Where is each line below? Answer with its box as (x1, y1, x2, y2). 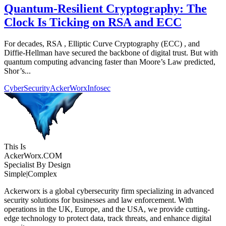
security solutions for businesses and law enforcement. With (4, 195, 193, 204)
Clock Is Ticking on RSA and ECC (4, 16, 182, 29)
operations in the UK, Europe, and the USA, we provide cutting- (4, 204, 210, 213)
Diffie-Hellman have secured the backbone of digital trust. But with (4, 48, 218, 57)
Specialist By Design (4, 160, 71, 169)
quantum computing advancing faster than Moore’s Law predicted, (4, 57, 215, 66)
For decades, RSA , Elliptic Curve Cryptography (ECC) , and (4, 39, 200, 48)
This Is (4, 142, 26, 151)
